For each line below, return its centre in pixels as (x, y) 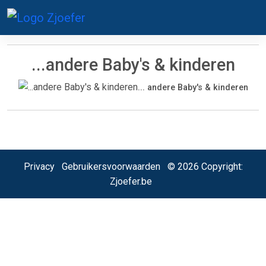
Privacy (39, 166)
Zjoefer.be (131, 181)
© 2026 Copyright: (201, 166)
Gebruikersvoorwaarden (111, 166)
